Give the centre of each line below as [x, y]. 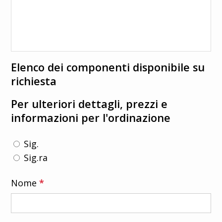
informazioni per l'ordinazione [91, 117]
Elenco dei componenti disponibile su [108, 67]
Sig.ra [36, 158]
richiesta [34, 81]
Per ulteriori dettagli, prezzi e [89, 104]
